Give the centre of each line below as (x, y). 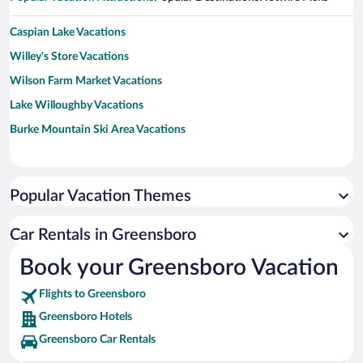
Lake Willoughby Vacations (77, 106)
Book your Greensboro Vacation (179, 268)
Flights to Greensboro (92, 295)
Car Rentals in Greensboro (103, 235)
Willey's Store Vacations (69, 57)
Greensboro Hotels (85, 317)
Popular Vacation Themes (100, 196)
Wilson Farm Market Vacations (86, 81)
